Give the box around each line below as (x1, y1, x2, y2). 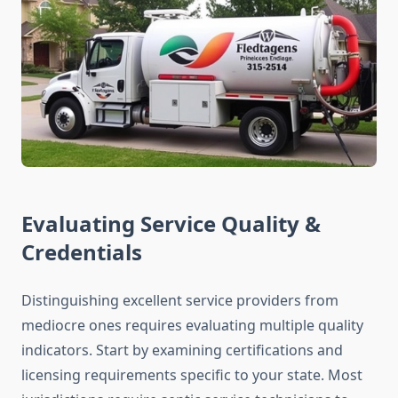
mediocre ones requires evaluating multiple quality (21, 315, 363, 336)
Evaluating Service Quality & (21, 209, 321, 239)
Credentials (21, 237, 142, 267)
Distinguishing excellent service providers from (21, 291, 338, 311)
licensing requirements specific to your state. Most (21, 365, 362, 386)
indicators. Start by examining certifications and (21, 340, 343, 361)
